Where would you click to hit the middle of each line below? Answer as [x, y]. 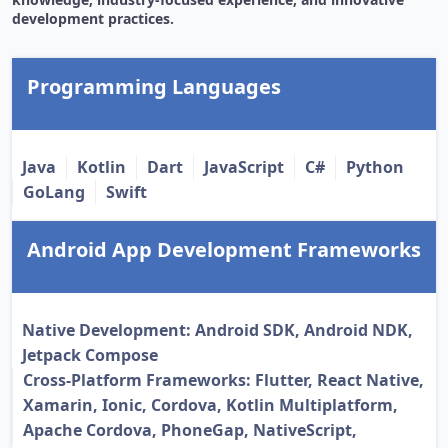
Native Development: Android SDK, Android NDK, [217, 330]
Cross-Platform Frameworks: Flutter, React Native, [223, 380]
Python [375, 167]
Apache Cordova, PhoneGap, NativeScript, [190, 430]
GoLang [54, 192]
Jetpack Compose [90, 355]
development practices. [93, 19]
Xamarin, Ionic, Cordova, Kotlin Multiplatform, [210, 405]
